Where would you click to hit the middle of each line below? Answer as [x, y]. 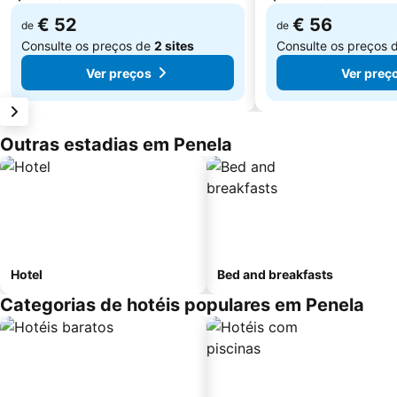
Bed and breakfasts [275, 274]
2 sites [174, 46]
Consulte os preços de [88, 46]
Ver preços [119, 73]
